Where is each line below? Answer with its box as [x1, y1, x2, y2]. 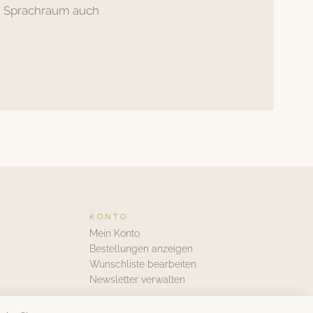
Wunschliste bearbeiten [89, 258, 196, 270]
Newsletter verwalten [89, 273, 185, 285]
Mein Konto [89, 227, 140, 239]
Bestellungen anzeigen [89, 242, 193, 254]
